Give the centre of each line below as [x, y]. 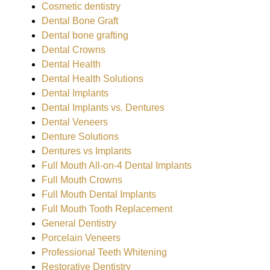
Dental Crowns [73, 50]
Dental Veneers [74, 122]
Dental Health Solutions [92, 79]
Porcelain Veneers [81, 238]
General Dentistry [79, 223]
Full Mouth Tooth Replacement [107, 209]
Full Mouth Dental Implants [99, 194]
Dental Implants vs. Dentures [103, 108]
